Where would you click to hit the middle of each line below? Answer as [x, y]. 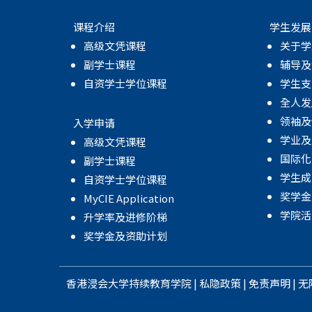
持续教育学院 [160, 283]
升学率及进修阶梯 [125, 217]
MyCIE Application [128, 198]
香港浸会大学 [97, 283]
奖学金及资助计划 [125, 236]
